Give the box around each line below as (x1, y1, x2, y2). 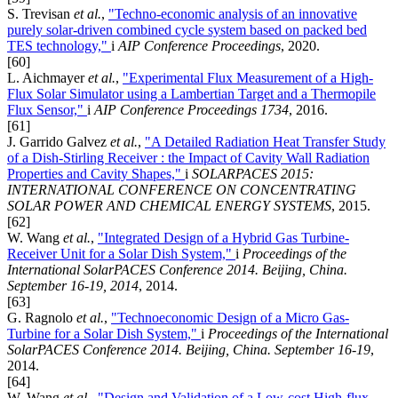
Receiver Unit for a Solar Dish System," (7, 245, 235, 261)
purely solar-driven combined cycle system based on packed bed (7, 21, 367, 37)
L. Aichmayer (7, 69, 88, 85)
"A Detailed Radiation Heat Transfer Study (145, 133, 386, 149)
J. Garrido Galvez (7, 133, 110, 149)
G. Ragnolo (7, 309, 76, 325)
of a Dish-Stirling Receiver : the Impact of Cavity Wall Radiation (7, 149, 370, 165)
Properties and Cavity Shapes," (7, 165, 185, 181)
